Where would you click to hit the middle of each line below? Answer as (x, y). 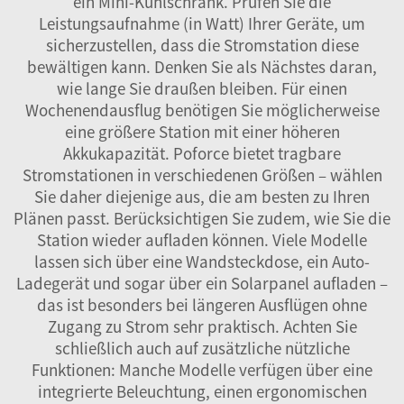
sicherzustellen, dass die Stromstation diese (202, 45)
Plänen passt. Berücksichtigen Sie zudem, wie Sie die (202, 218)
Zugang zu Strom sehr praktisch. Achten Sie (202, 326)
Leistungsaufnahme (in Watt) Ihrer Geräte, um (202, 23)
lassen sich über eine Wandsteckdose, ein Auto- (202, 261)
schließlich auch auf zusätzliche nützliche (202, 348)
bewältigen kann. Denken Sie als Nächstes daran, (202, 66)
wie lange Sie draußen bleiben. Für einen (202, 88)
